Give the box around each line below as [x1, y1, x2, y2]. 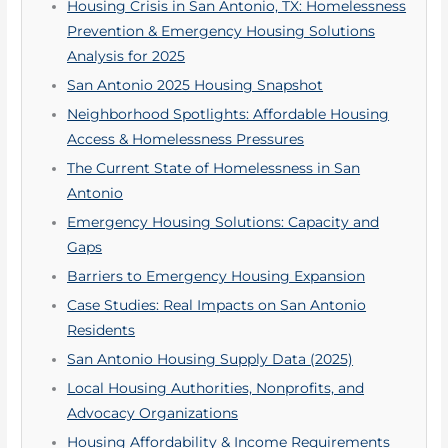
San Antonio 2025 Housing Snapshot [67, 77, 324, 94]
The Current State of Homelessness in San [67, 160, 361, 177]
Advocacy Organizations [67, 405, 239, 422]
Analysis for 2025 [67, 48, 186, 65]
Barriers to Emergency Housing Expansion [67, 268, 366, 285]
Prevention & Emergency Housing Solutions [67, 23, 376, 40]
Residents [67, 322, 136, 339]
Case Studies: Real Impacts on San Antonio [67, 297, 367, 314]
